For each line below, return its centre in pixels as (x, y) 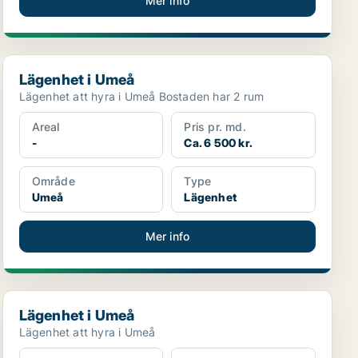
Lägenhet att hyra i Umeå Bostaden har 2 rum (211, 96)
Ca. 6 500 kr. (218, 143)
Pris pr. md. (215, 127)
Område (53, 181)
